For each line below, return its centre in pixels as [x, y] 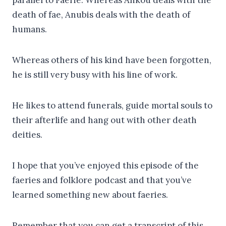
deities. [27, 134]
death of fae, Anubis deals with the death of [101, 14]
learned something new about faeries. [90, 194]
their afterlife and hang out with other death [104, 120]
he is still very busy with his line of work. [95, 74]
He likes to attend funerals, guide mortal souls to [112, 105]
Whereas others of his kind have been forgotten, [112, 60]
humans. [30, 29]
